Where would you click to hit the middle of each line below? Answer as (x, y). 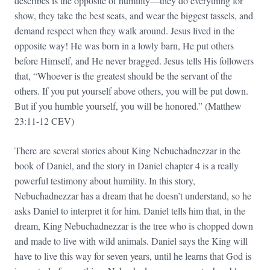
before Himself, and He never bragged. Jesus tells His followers (134, 60)
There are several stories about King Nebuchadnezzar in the (127, 150)
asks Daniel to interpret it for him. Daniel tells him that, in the (130, 210)
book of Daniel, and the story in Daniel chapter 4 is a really (127, 165)
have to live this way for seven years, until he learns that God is (133, 256)
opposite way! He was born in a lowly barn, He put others (124, 45)
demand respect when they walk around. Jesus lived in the (124, 30)
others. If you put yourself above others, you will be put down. (131, 90)
